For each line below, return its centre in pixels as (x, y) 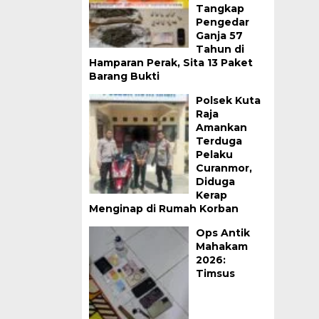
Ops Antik (223, 233)
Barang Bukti (124, 76)
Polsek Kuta (228, 100)
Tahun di (220, 49)
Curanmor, (224, 168)
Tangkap (220, 9)
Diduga (215, 182)
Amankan (221, 127)
